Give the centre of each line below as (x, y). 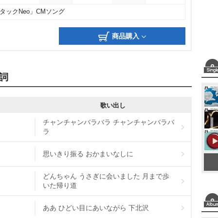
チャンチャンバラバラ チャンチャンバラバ (109, 122)
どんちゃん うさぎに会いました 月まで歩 (106, 176)
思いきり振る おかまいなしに (88, 154)
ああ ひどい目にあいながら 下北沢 (96, 208)
